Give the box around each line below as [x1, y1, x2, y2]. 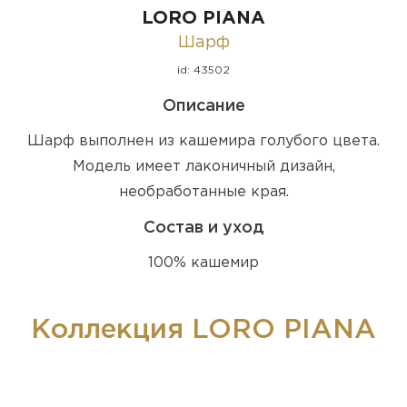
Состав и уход [143, 220, 264, 235]
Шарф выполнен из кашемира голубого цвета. [27, 134, 380, 148]
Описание [162, 98, 245, 114]
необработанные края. [118, 184, 289, 199]
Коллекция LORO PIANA [31, 317, 376, 342]
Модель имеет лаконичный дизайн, [72, 159, 335, 174]
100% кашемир [148, 255, 259, 270]
